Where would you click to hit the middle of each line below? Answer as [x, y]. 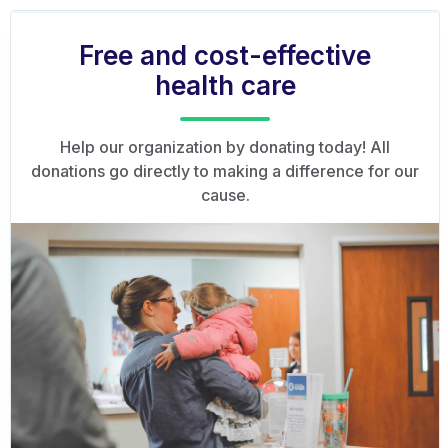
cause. [225, 195]
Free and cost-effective [225, 55]
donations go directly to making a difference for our [225, 171]
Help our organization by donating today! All [225, 147]
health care [225, 85]
